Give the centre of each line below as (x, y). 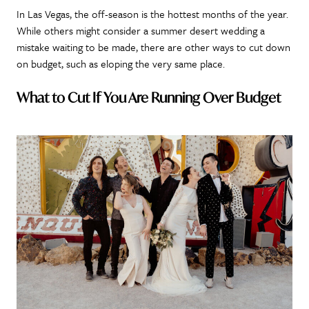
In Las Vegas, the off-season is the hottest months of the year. (152, 14)
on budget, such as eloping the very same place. (121, 64)
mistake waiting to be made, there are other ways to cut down (153, 47)
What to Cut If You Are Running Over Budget (149, 98)
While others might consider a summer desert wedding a (141, 31)
